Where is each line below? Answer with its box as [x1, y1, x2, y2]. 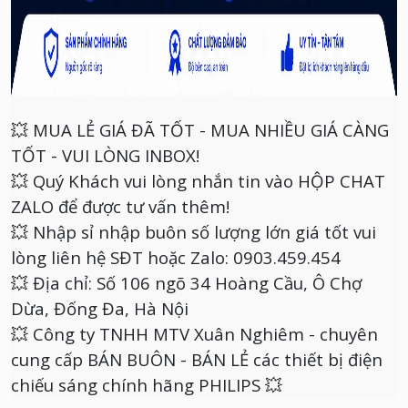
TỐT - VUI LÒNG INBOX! [11, 144, 204, 167]
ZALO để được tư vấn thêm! [11, 195, 234, 218]
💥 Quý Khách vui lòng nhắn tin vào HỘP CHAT [11, 169, 385, 192]
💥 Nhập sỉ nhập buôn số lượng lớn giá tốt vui [11, 220, 376, 243]
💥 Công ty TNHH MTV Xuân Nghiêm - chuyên [11, 322, 378, 345]
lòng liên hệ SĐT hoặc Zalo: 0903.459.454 [11, 246, 341, 269]
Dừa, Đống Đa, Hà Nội [11, 297, 189, 320]
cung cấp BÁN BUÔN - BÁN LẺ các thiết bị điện [11, 348, 382, 371]
